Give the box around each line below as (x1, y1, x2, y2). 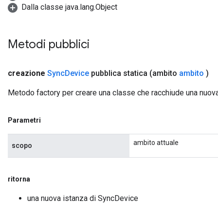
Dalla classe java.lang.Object (21, 2, 117, 12)
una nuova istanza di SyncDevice (27, 194, 138, 203)
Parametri (8, 116, 41, 124)
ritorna (8, 175, 30, 183)
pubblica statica (89, 69, 147, 78)
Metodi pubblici (8, 37, 92, 52)
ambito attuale (133, 139, 179, 146)
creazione (8, 69, 45, 78)
